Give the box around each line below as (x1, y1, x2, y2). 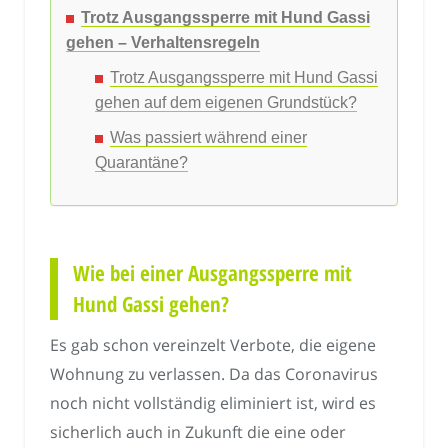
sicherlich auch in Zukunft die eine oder (50, 420, 346, 443)
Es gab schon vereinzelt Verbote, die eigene (50, 333, 376, 356)
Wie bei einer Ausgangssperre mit (73, 259, 352, 288)
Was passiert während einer (110, 128, 307, 146)
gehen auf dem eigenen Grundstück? (95, 93, 357, 111)
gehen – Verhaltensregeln (66, 33, 260, 51)
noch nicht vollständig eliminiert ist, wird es (50, 391, 376, 414)
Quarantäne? (95, 153, 188, 171)
